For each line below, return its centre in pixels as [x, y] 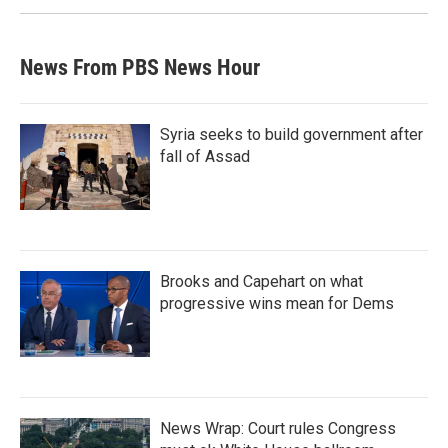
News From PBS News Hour [140, 67]
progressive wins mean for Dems [277, 303]
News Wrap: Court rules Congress [278, 428]
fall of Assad [205, 156]
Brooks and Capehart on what [261, 281]
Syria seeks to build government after [291, 134]
